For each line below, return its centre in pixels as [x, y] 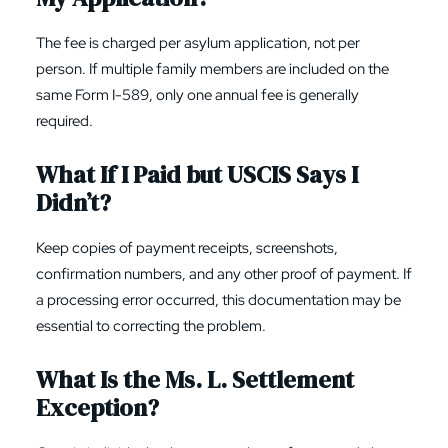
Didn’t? [73, 202]
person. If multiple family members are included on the [212, 69]
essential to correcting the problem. [151, 326]
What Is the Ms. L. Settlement [195, 379]
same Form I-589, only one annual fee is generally [197, 95]
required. [64, 121]
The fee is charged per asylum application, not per [198, 43]
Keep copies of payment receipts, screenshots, [187, 248]
